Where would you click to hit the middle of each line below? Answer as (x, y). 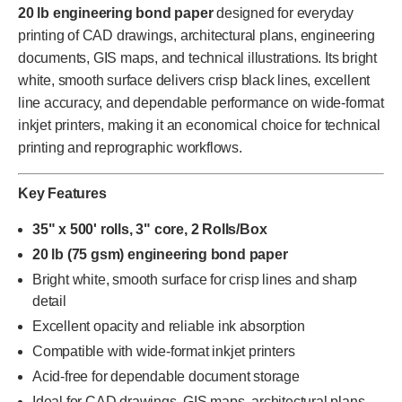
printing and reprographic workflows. (130, 147)
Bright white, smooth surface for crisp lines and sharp (195, 279)
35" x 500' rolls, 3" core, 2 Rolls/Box (150, 229)
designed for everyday (284, 13)
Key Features (62, 193)
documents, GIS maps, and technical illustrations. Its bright (197, 57)
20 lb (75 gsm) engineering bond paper (160, 254)
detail (49, 301)
